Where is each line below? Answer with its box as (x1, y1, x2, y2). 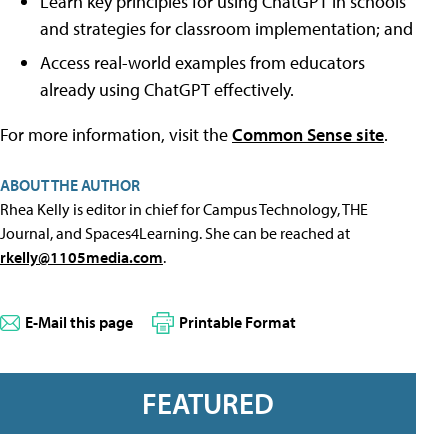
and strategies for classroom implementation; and (40, 17, 413, 40)
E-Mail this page (25, 312, 133, 332)
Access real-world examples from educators (40, 51, 365, 74)
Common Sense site (232, 123, 384, 146)
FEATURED (142, 385, 274, 422)
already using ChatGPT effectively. (40, 78, 294, 101)
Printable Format (179, 312, 296, 332)
